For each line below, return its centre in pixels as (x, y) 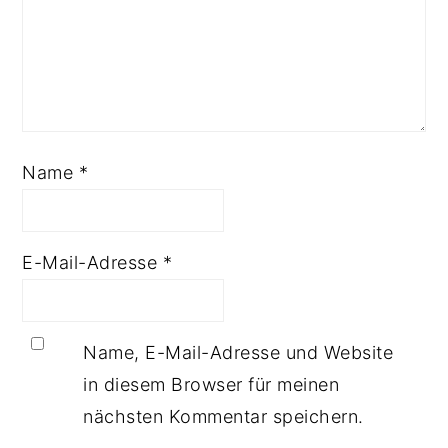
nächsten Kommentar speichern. (223, 416)
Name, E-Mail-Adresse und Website (238, 352)
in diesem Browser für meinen (211, 384)
